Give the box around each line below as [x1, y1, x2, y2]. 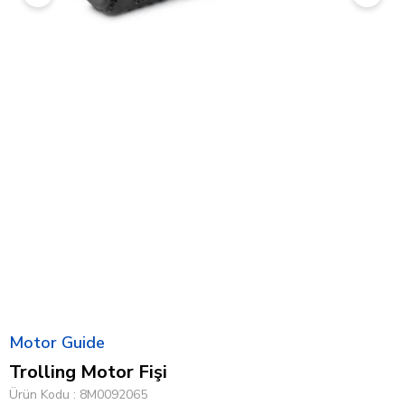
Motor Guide [9, 332, 105, 353]
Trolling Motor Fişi [9, 360, 167, 384]
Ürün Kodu [9, 386, 70, 403]
